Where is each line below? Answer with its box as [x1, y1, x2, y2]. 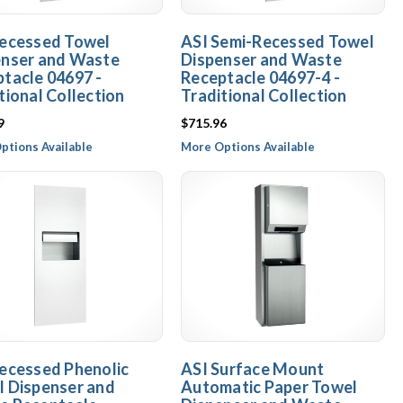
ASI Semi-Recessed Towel [181, 31, 374, 51]
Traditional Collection [181, 85, 347, 105]
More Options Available [181, 139, 315, 154]
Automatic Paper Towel [181, 377, 358, 397]
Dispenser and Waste [181, 49, 342, 69]
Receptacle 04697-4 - [181, 67, 340, 87]
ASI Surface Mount [181, 359, 325, 379]
